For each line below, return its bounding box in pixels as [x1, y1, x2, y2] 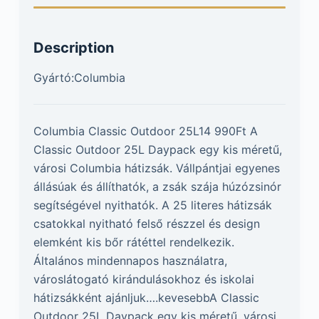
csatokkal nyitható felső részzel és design [33, 216, 260, 231]
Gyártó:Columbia [33, 70, 125, 85]
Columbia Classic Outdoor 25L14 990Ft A [33, 123, 258, 138]
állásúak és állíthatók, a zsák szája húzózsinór [33, 179, 281, 194]
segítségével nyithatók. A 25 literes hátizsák [33, 197, 272, 212]
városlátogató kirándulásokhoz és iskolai [33, 271, 254, 286]
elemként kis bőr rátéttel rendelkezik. [33, 234, 234, 249]
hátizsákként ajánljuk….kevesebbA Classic [33, 290, 259, 305]
